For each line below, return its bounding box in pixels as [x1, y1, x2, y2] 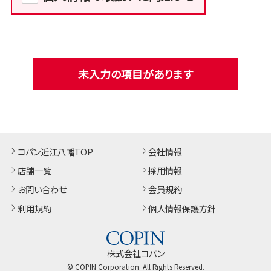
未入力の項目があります [78, 65, 193, 82]
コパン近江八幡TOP [17, 145, 93, 158]
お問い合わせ [17, 183, 67, 196]
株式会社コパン [106, 247, 165, 260]
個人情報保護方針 [148, 201, 217, 215]
